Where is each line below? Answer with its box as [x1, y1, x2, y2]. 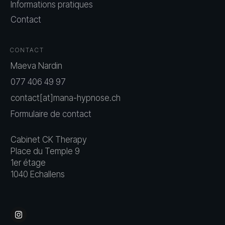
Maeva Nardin [11, 60, 62, 71]
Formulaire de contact [11, 108, 91, 119]
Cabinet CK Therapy [11, 134, 87, 145]
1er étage [11, 157, 46, 168]
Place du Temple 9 [11, 146, 80, 156]
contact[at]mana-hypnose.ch [11, 92, 121, 103]
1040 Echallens [11, 169, 65, 179]
